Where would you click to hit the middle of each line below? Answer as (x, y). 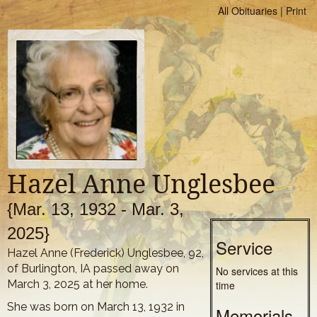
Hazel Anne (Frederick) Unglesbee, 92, (105, 253)
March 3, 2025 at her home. (77, 284)
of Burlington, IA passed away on (93, 269)
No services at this (257, 271)
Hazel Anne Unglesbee (141, 184)
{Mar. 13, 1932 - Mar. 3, (96, 209)
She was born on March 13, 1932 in (96, 307)
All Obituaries (248, 11)
